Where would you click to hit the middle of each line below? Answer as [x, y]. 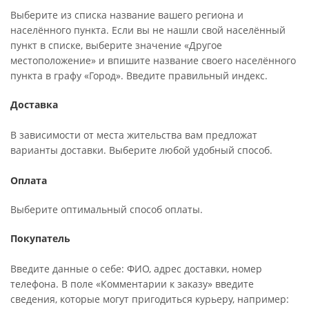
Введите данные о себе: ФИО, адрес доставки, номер [136, 269]
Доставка [34, 104]
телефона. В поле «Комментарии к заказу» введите [132, 284]
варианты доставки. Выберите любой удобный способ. [143, 150]
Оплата [29, 180]
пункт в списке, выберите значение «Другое [116, 45]
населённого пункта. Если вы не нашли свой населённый [148, 30]
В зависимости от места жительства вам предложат [134, 135]
